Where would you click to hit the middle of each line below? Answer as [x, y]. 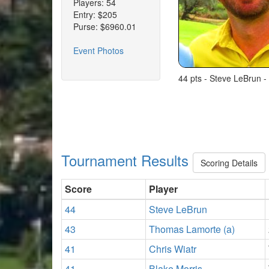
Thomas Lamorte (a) [192, 229]
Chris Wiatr [173, 249]
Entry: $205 [95, 14]
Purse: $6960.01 [105, 26]
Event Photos [98, 50]
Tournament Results [127, 160]
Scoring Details [229, 163]
